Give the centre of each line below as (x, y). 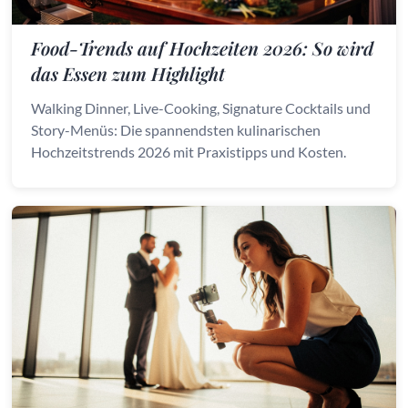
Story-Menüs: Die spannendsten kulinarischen (176, 130)
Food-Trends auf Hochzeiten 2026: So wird (203, 48)
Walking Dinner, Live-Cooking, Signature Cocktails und (201, 108)
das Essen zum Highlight (128, 73)
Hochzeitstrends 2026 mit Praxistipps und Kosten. (189, 152)
